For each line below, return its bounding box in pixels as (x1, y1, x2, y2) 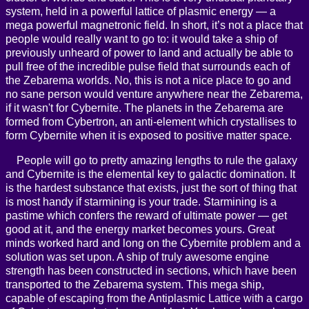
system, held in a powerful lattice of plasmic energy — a (6, 6, 276, 18)
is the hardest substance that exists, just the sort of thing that (6, 182, 297, 195)
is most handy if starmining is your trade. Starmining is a (6, 196, 277, 208)
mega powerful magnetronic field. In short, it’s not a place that (6, 19, 303, 32)
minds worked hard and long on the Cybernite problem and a (6, 237, 301, 250)
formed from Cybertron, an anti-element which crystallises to (6, 116, 297, 128)
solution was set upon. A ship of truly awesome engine (6, 251, 269, 263)
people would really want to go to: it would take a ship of (6, 33, 277, 46)
